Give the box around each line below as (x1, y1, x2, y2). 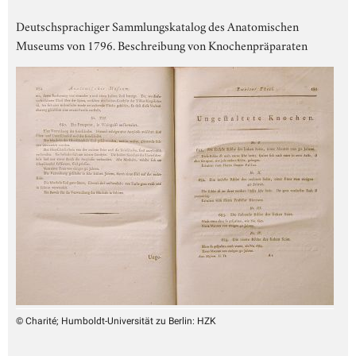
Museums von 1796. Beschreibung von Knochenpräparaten (16, 35, 308, 53)
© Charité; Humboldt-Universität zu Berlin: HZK (16, 315, 216, 327)
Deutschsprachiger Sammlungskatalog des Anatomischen (16, 16, 299, 34)
